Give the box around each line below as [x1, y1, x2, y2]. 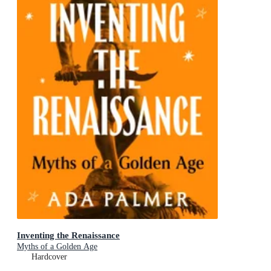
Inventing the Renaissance [17, 229, 120, 240]
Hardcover [31, 252, 67, 261]
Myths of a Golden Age [17, 241, 97, 251]
